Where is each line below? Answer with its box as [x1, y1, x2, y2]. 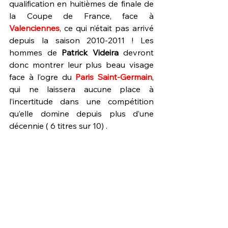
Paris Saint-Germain [75, 72, 153, 82]
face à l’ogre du [9, 72, 76, 82]
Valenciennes [9, 23, 60, 33]
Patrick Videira [62, 47, 119, 58]
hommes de [9, 47, 62, 58]
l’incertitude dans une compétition [9, 96, 154, 106]
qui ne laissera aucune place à [9, 84, 154, 94]
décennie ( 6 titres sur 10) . [9, 121, 109, 131]
